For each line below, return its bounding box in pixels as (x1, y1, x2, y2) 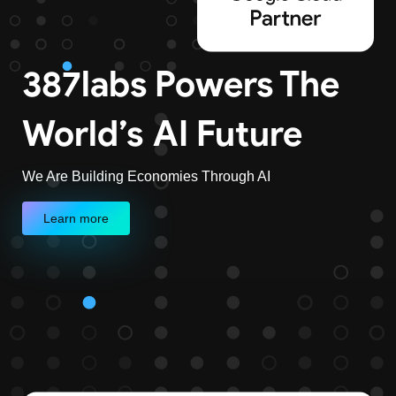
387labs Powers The (22, 63, 339, 105)
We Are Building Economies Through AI (22, 169, 270, 184)
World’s (22, 112, 143, 155)
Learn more (43, 211, 109, 225)
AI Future (153, 112, 302, 155)
